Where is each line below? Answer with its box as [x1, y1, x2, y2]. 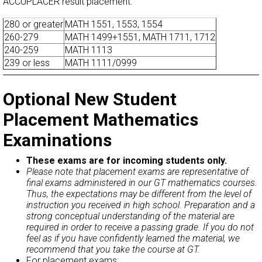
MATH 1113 [65, 44, 112, 56]
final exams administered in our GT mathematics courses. [26, 177, 257, 188]
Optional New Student [3, 88, 177, 109]
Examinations [3, 129, 112, 150]
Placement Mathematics [3, 109, 198, 130]
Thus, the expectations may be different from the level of [26, 188, 251, 199]
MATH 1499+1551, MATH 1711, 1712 [65, 32, 215, 43]
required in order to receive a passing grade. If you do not [26, 221, 254, 233]
